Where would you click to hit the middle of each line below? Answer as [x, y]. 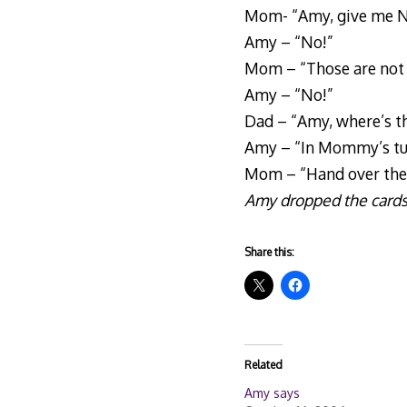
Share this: [269, 253]
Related [263, 365]
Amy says [272, 393]
